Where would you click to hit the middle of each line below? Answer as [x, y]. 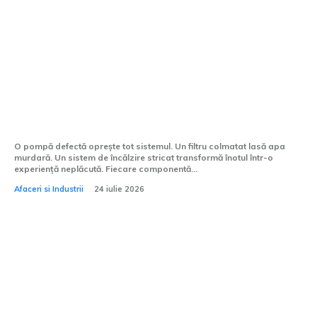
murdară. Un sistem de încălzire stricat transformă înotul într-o [144, 157]
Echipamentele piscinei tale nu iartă [140, 103]
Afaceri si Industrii [49, 189]
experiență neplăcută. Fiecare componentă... [106, 168]
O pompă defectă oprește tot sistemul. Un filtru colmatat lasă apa [150, 146]
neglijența [49, 123]
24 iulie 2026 [119, 189]
